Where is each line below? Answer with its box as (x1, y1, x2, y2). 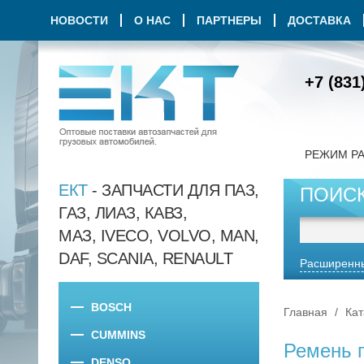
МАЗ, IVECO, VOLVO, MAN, (58, 227, 259, 245)
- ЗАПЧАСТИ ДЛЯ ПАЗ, (87, 181, 259, 199)
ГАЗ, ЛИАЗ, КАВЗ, (58, 204, 187, 222)
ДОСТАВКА (288, 14, 351, 27)
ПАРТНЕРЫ (197, 14, 262, 27)
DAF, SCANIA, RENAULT (58, 249, 232, 267)
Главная (284, 305, 327, 318)
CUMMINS (91, 328, 145, 341)
